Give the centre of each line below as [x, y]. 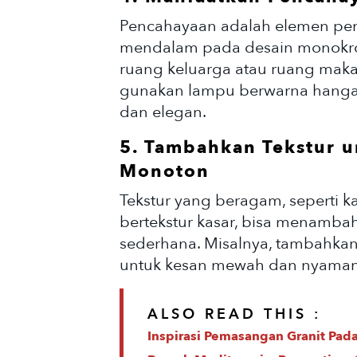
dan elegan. [163, 112]
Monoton [165, 172]
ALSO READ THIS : [234, 315]
